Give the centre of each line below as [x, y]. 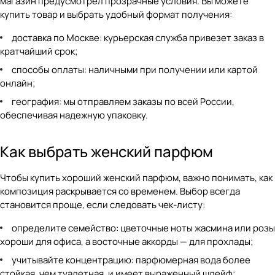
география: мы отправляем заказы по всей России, [123, 102]
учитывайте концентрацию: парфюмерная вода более [131, 260]
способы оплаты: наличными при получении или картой [135, 70]
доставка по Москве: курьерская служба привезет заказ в [138, 38]
